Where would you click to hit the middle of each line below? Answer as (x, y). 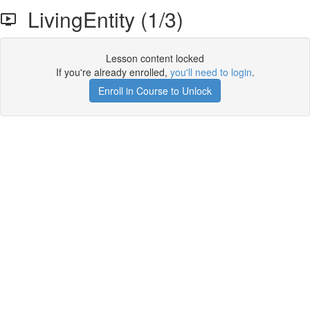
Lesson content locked (155, 58)
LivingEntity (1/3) (100, 19)
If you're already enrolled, (113, 72)
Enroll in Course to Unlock (155, 91)
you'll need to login (211, 72)
